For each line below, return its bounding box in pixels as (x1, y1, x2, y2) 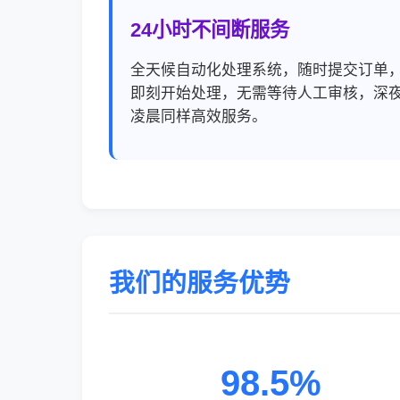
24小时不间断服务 (130, 19, 289, 41)
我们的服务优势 (109, 269, 290, 297)
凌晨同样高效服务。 (130, 108, 267, 125)
